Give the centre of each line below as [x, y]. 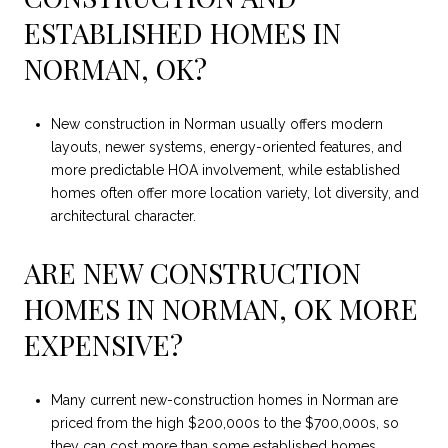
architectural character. [123, 216]
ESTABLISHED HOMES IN [182, 32]
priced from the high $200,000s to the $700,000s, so [224, 423]
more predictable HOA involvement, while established [225, 170]
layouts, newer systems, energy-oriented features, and [226, 147]
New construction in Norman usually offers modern [216, 124]
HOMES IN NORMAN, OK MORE [221, 308]
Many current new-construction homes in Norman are [224, 400]
